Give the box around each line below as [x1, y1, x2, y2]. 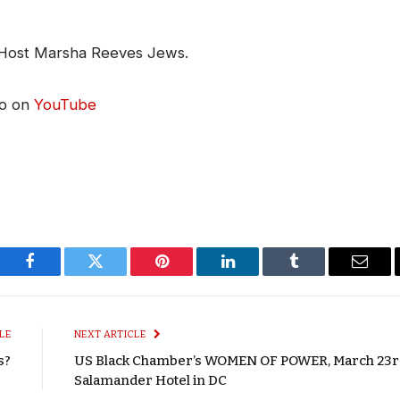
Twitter [94, 266, 141, 283]
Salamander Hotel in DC [74, 372, 227, 389]
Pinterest [160, 266, 217, 283]
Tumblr [292, 266, 340, 283]
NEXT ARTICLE [74, 329, 148, 341]
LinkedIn [226, 266, 286, 283]
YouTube [34, 96, 96, 114]
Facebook [28, 266, 91, 283]
